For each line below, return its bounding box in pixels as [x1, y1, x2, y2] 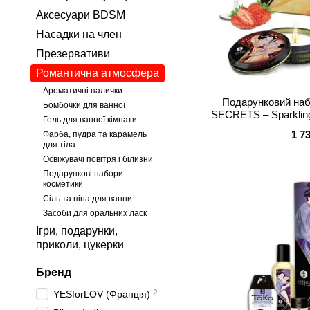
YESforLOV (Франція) [53, 289, 150, 300]
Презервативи [36, 48, 110, 60]
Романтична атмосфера [36, 67, 159, 79]
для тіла [43, 140, 75, 149]
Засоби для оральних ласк [43, 208, 147, 218]
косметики [43, 179, 83, 189]
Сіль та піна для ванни [43, 194, 132, 203]
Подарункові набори [43, 169, 123, 179]
